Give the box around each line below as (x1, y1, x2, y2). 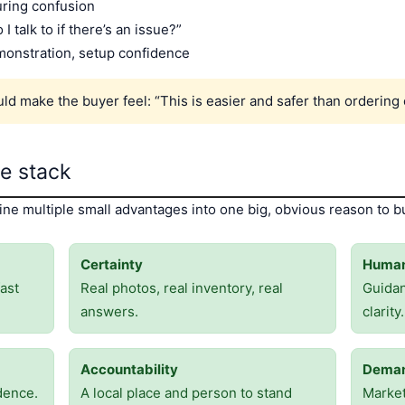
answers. (80, 303, 138, 321)
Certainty (80, 256, 143, 274)
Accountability (80, 361, 178, 379)
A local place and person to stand (80, 384, 292, 402)
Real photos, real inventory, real (80, 279, 283, 297)
